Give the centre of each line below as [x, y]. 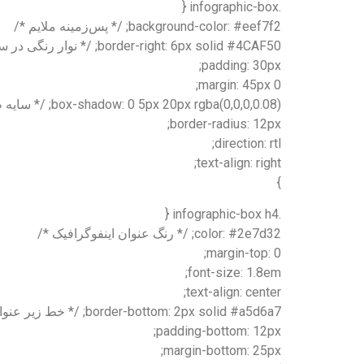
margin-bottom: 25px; [222, 350]
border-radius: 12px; [225, 124]
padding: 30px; [241, 66]
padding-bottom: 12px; [219, 331]
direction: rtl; [248, 144]
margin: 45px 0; [240, 85]
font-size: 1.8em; [234, 272]
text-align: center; [234, 292]
